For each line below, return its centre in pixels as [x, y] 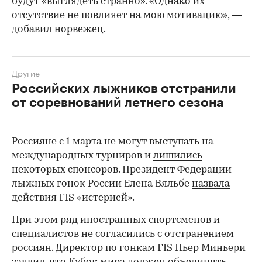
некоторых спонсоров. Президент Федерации [122, 170]
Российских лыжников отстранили [124, 89]
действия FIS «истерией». [73, 198]
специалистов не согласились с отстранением [123, 234]
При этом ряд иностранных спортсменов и [116, 220]
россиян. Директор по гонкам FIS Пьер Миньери [129, 248]
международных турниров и [82, 156]
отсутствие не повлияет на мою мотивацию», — [127, 15]
